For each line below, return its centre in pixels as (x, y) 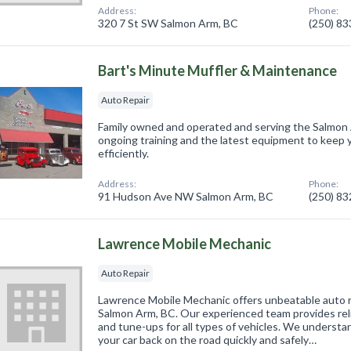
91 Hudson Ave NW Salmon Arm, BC (186, 197)
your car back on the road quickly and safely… (208, 340)
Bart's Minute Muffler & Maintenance (218, 71)
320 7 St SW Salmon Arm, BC (168, 24)
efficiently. (124, 154)
